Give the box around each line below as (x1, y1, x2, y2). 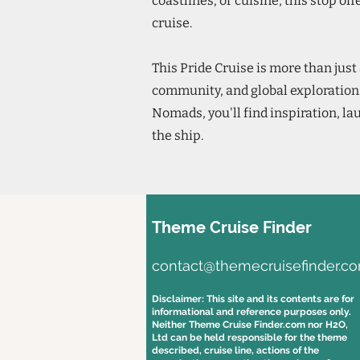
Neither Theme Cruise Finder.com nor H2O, (152, 319, 348, 330)
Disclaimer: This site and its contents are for (152, 293, 354, 305)
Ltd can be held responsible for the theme (152, 332, 347, 343)
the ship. (152, 128, 203, 143)
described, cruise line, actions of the (152, 345, 319, 356)
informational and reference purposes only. (152, 306, 351, 317)
